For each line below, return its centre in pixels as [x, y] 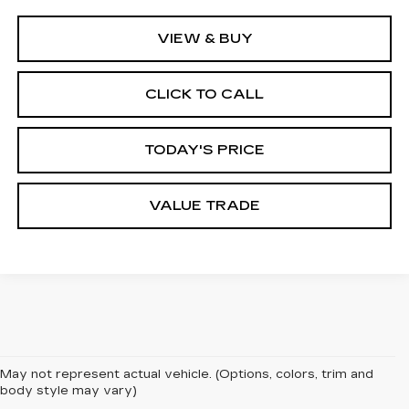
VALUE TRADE [204, 206]
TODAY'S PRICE [204, 150]
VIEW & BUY [204, 39]
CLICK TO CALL [204, 94]
